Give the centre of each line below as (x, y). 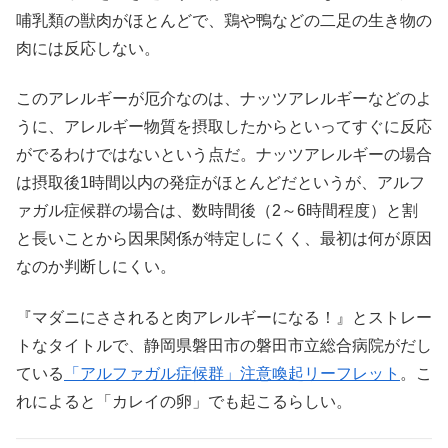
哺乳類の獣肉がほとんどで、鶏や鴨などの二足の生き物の (224, 20)
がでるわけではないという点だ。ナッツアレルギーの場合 (224, 155)
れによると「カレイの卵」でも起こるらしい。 (184, 401)
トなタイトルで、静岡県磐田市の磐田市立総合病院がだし (224, 345)
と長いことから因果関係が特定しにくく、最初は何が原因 (224, 239)
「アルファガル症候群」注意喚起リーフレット (232, 373)
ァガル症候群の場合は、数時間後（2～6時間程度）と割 (217, 211)
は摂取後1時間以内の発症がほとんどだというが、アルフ (220, 183)
